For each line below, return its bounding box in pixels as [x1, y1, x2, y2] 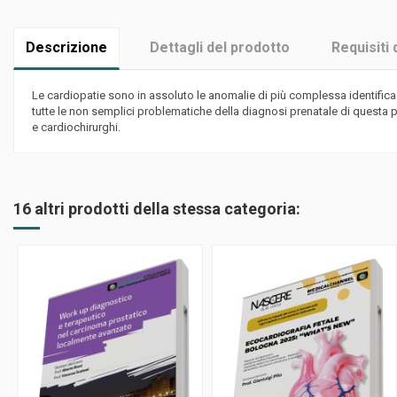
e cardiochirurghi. [31, 120, 121, 134]
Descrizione [26, 39, 107, 57]
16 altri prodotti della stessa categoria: [13, 199, 300, 219]
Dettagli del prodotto [149, 39, 290, 57]
